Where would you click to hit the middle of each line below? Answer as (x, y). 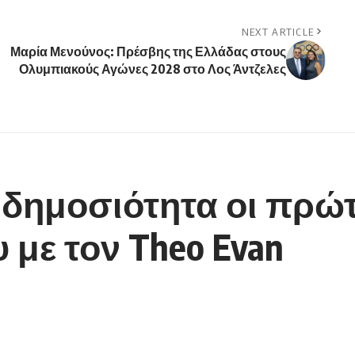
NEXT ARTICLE (278, 32)
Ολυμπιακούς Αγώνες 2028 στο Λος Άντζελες (152, 69)
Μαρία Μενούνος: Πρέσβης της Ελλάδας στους (148, 52)
